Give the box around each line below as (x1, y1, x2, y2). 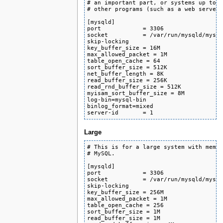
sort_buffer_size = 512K (87, 63, 168, 71)
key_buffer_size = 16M (87, 44, 161, 51)
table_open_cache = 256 (87, 201, 164, 209)
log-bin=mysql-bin (87, 96, 147, 103)
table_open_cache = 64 (87, 57, 161, 64)
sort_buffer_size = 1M (87, 208, 161, 215)
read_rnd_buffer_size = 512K (87, 83, 182, 90)
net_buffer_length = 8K (87, 70, 164, 77)
